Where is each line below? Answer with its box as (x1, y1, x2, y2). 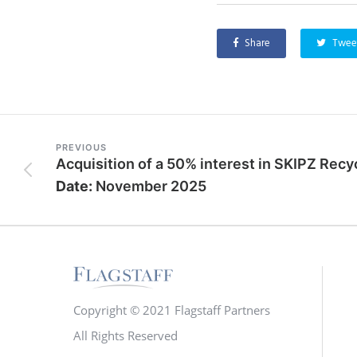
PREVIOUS (56, 142, 107, 153)
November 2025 (96, 178, 206, 194)
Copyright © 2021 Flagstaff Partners (73, 302, 270, 319)
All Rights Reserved (73, 328, 178, 344)
